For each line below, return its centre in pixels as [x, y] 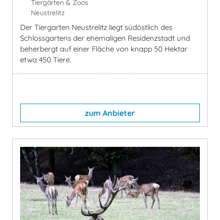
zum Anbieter [110, 113]
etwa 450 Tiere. [46, 60]
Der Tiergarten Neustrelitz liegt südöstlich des [96, 27]
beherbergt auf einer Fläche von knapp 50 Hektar [104, 49]
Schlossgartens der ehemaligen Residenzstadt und [105, 38]
